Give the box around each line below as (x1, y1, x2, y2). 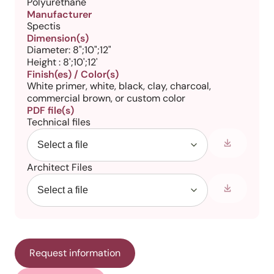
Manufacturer (27, 8, 92, 21)
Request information (29, 246, 120, 259)
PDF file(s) (27, 104, 74, 117)
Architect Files (27, 161, 92, 174)
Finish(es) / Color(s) (27, 68, 119, 81)
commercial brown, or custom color (27, 92, 185, 105)
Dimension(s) (27, 32, 89, 45)
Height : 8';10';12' (27, 56, 98, 68)
